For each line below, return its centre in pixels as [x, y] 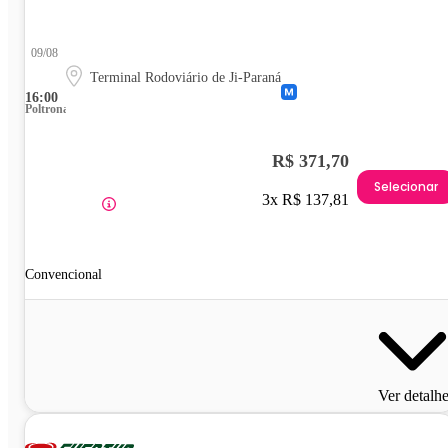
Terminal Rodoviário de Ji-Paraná [185, 78]
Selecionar [406, 186]
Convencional [63, 275]
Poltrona [47, 109]
